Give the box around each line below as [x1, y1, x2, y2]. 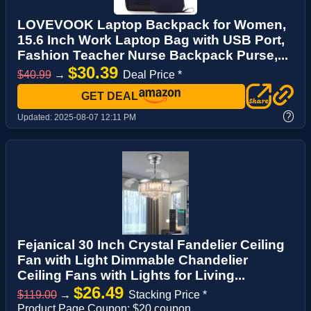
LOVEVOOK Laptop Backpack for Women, [17, 17, 286, 32]
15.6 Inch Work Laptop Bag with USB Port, [17, 32, 285, 47]
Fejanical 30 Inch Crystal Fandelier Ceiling [17, 237, 285, 252]
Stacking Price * [128, 288, 207, 301]
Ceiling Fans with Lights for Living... [17, 267, 245, 283]
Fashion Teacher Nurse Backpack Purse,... [17, 47, 288, 62]
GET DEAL [81, 90, 138, 102]
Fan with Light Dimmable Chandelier [17, 252, 248, 267]
